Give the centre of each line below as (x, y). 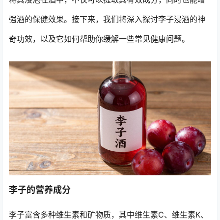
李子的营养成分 (40, 190)
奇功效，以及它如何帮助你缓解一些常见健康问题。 (99, 39)
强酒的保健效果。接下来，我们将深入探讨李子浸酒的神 (107, 19)
